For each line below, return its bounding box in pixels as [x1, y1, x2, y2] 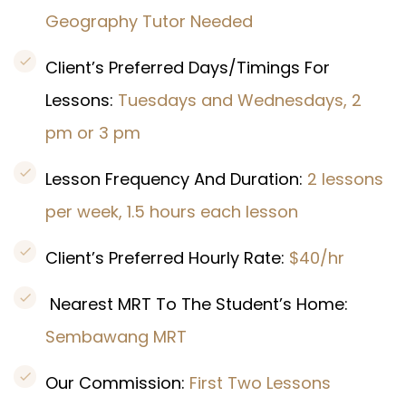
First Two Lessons [189, 372, 331, 394]
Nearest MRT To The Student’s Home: [45, 293, 348, 315]
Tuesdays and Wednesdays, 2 [118, 89, 362, 111]
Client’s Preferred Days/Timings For [45, 56, 330, 79]
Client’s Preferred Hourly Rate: [45, 246, 289, 269]
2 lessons [307, 168, 383, 190]
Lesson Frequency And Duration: [45, 168, 307, 190]
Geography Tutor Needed [45, 10, 253, 33]
